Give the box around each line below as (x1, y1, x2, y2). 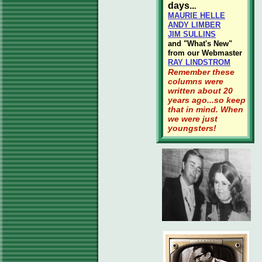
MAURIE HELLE (168, 11, 225, 20)
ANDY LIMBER (168, 20, 220, 29)
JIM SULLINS (168, 30, 216, 39)
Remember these (168, 67, 235, 77)
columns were (168, 77, 223, 86)
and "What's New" (168, 39, 232, 48)
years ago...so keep (168, 95, 246, 105)
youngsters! (168, 123, 216, 133)
